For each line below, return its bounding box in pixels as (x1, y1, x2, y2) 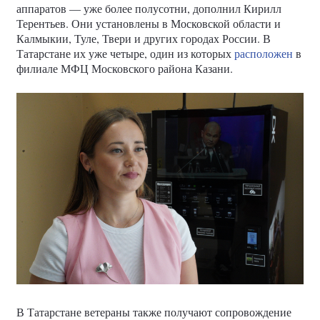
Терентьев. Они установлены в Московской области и (16, 16, 281, 31)
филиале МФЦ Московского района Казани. (16, 61, 233, 76)
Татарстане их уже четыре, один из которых (16, 46, 234, 61)
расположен (234, 46, 293, 61)
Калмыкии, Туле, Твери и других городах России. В (16, 31, 271, 46)
